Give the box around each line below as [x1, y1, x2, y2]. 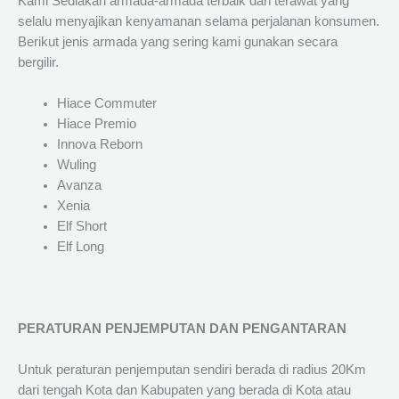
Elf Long [56, 240, 104, 255]
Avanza [56, 178, 102, 193]
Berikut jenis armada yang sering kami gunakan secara [18, 35, 338, 50]
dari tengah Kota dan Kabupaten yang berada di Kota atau [18, 383, 351, 397]
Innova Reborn [56, 137, 142, 152]
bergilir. [18, 55, 59, 70]
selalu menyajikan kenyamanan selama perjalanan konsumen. [18, 14, 379, 29]
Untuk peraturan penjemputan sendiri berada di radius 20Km [18, 362, 366, 377]
